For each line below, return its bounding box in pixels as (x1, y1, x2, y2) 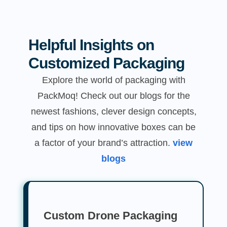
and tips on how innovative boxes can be (31, 122, 196, 133)
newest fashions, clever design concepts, (30, 106, 197, 117)
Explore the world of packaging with (42, 75, 185, 86)
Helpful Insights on (28, 36, 154, 54)
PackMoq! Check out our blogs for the (37, 91, 190, 101)
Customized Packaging (28, 55, 184, 72)
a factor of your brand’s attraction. (34, 138, 173, 148)
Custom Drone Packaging (44, 209, 177, 222)
